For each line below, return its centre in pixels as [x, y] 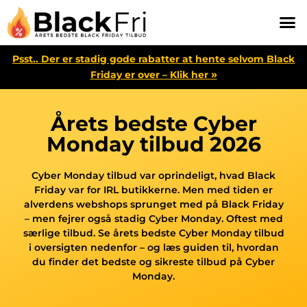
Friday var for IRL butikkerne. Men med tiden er [153, 189]
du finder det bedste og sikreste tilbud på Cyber [153, 261]
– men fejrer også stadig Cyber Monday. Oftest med [153, 218]
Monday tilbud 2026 [153, 144]
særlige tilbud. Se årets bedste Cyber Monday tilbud [153, 233]
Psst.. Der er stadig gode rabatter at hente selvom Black [153, 59]
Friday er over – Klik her [150, 74]
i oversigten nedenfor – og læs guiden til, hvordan [153, 247]
